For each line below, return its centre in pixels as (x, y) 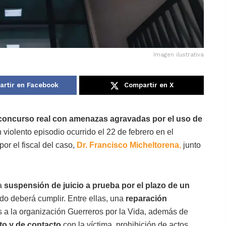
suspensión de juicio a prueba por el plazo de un (97, 186)
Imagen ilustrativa (179, 55)
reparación (146, 199)
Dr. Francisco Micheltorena (128, 145)
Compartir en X (149, 85)
